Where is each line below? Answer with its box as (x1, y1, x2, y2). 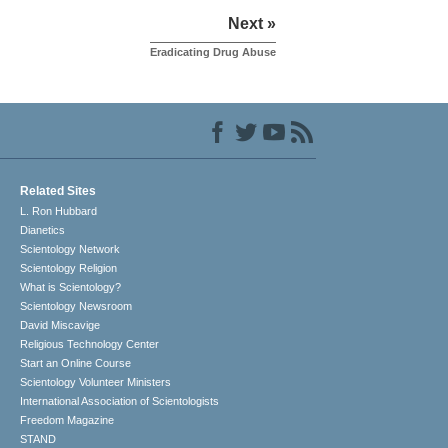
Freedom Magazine (20, 414, 115, 427)
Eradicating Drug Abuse (150, 46, 276, 59)
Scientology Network (20, 243, 121, 256)
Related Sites (20, 184, 97, 199)
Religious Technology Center (20, 338, 160, 351)
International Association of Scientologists (20, 395, 220, 408)
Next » (228, 15, 276, 33)
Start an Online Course (20, 357, 132, 370)
